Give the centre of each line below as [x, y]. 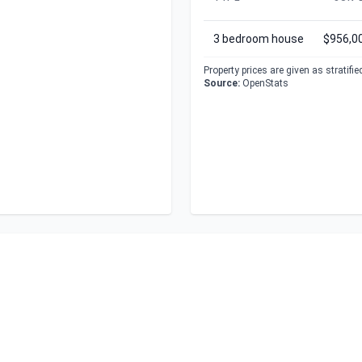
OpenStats [264, 83]
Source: [222, 83]
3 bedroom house [259, 39]
